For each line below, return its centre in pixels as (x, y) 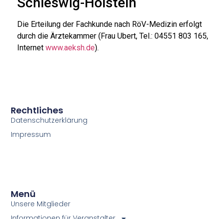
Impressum (31, 134)
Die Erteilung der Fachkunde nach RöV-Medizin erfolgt (109, 24)
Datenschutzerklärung (49, 120)
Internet (31, 47)
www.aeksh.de (70, 47)
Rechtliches (37, 110)
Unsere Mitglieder (41, 204)
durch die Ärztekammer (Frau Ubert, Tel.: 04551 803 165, (113, 36)
